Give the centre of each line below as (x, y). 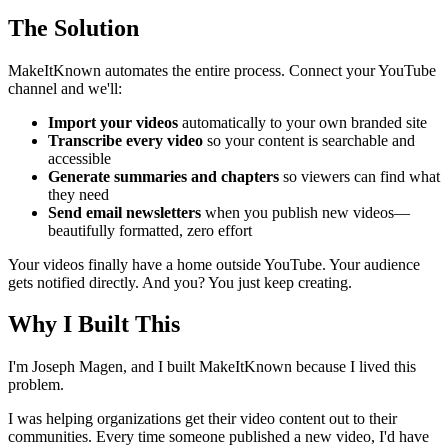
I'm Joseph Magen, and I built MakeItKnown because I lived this (212, 367)
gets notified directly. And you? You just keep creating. (180, 282)
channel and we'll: (65, 88)
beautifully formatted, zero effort (150, 230)
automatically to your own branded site (302, 122)
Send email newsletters (124, 212)
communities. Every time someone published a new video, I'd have (218, 437)
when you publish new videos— (305, 212)
